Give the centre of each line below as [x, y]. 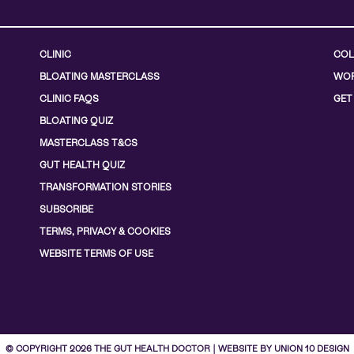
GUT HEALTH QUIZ [82, 166]
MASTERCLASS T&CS [88, 143]
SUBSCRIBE [66, 210]
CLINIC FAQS [69, 99]
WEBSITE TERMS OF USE [96, 254]
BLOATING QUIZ [76, 121]
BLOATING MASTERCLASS [100, 77]
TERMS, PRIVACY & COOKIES [105, 232]
